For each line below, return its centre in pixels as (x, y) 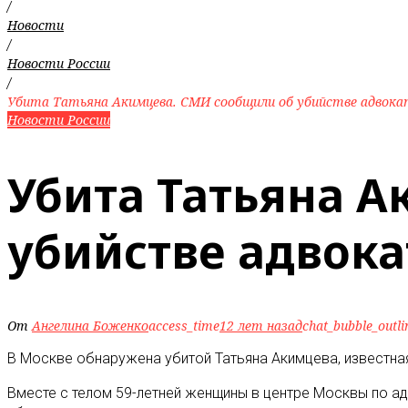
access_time (184, 326)
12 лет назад (261, 326)
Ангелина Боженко (90, 326)
